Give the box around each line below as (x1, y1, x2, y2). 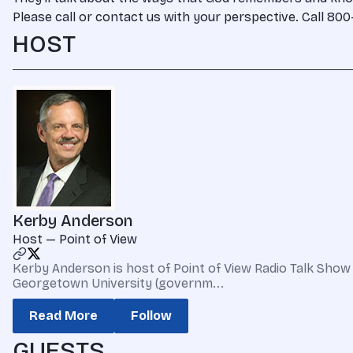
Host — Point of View (13, 232, 137, 247)
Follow (131, 308, 172, 323)
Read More (29, 308, 98, 323)
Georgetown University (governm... (13, 276, 224, 291)
